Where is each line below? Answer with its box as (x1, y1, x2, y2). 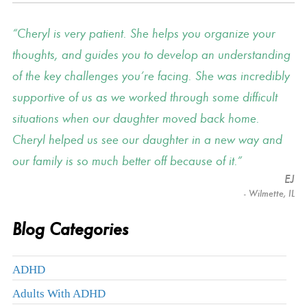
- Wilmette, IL (238, 188, 295, 200)
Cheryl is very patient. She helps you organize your (16, 26, 275, 42)
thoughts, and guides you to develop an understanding (12, 47, 291, 63)
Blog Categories (12, 219, 128, 241)
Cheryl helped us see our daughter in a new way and (12, 132, 282, 148)
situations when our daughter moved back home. (12, 111, 260, 127)
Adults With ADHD (12, 286, 106, 301)
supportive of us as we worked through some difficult (12, 90, 278, 106)
